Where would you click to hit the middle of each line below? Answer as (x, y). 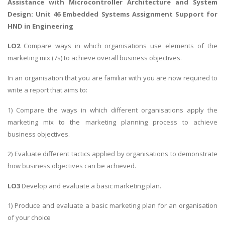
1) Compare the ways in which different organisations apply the (113, 110)
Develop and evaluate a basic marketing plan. (91, 186)
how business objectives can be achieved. (72, 166)
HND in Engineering (40, 26)
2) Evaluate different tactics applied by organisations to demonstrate (113, 154)
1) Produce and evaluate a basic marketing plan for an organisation (113, 206)
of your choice (29, 218)
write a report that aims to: (47, 90)
